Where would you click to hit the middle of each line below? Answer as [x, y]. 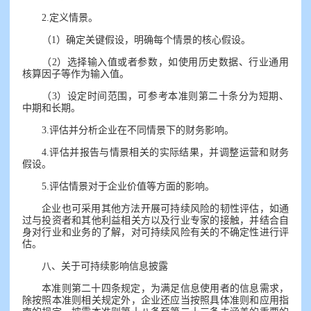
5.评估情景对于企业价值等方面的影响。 [128, 186]
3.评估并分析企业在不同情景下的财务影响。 [138, 130]
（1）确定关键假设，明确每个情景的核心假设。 [146, 40]
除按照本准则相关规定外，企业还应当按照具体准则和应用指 [155, 300]
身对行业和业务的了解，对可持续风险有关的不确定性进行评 [155, 232]
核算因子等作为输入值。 [76, 74]
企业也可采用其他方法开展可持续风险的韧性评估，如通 [165, 208]
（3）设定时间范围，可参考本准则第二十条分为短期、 [165, 96]
